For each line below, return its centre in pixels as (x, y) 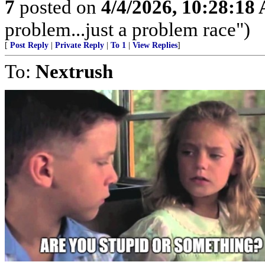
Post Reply (29, 45)
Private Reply (80, 45)
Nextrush (74, 71)
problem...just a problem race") (127, 29)
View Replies (155, 45)
